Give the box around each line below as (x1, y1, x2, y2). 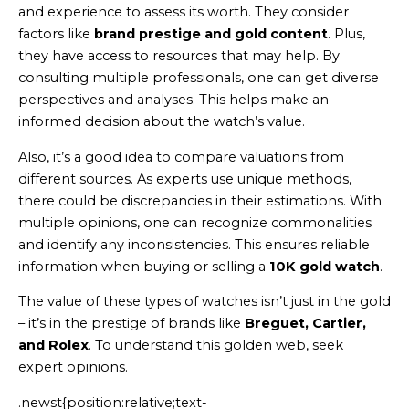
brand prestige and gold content (94, 25, 328, 42)
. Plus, (328, 25, 365, 42)
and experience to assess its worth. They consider (18, 3, 349, 20)
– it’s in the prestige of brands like (18, 315, 245, 332)
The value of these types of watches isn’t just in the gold (18, 293, 391, 310)
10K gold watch (269, 257, 380, 275)
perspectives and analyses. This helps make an (18, 90, 329, 108)
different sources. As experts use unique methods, (18, 170, 351, 187)
